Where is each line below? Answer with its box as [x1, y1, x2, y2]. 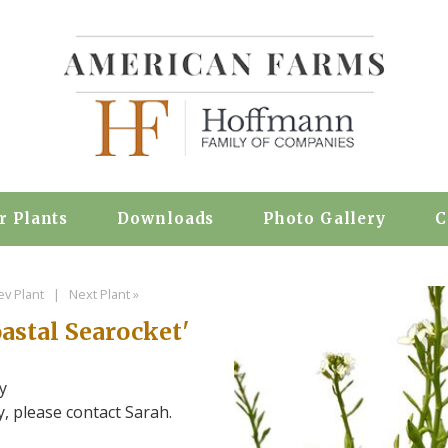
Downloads [117, 209, 215, 228]
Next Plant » [68, 285, 142, 303]
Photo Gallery [263, 209, 387, 228]
